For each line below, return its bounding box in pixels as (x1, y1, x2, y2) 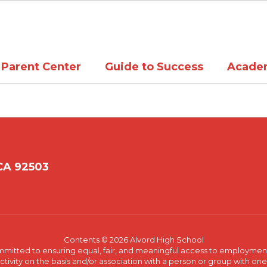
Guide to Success (105, 60, 203, 73)
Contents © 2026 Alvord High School (63, 235, 204, 244)
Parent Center (1, 60, 81, 73)
